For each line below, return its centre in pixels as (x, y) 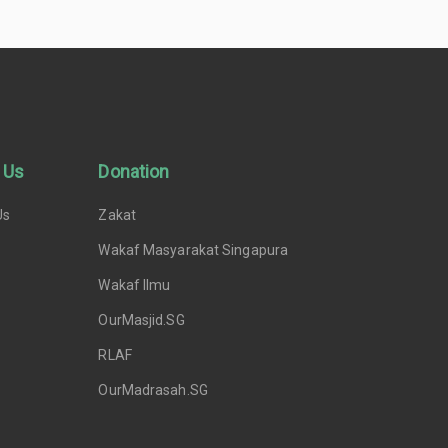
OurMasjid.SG (141, 319)
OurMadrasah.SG (153, 389)
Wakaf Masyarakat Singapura (193, 249)
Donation (134, 171)
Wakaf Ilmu (134, 284)
